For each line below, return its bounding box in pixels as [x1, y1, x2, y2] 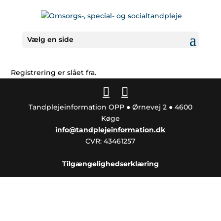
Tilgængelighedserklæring [62, 159, 159, 168]
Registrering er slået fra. [11, 68, 97, 77]
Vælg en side [27, 35, 74, 44]
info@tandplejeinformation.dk [55, 125, 166, 134]
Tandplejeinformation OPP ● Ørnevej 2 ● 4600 [28, 103, 192, 111]
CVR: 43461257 [85, 137, 136, 146]
